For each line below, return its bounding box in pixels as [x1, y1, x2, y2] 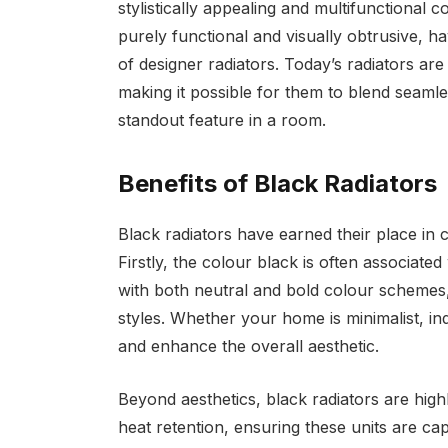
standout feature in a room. [117, 110, 331, 131]
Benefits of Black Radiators [117, 169, 437, 199]
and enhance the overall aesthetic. [117, 336, 384, 357]
